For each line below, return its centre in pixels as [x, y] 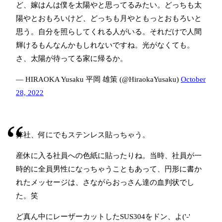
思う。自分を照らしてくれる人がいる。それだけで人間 [109, 32]
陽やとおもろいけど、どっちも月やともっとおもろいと [109, 19]
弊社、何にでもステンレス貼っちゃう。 [83, 135]
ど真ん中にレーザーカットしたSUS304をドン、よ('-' [103, 217]
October [193, 80]
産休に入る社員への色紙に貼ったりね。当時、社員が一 [109, 156]
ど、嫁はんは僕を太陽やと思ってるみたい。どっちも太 [109, 5]
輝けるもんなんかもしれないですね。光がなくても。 [105, 45]
